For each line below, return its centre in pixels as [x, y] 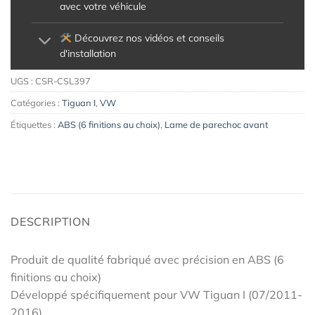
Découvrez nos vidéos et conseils [148, 38]
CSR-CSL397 [63, 81]
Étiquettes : [34, 124]
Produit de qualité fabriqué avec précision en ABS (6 [147, 259]
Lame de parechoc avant [216, 124]
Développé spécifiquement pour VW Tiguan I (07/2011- [156, 294]
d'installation [88, 54]
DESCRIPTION [51, 221]
